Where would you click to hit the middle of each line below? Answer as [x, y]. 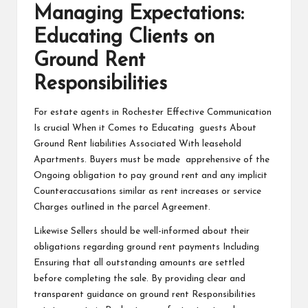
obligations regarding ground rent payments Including [146, 247]
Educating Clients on [124, 37]
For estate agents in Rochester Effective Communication [153, 112]
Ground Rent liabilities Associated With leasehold [137, 144]
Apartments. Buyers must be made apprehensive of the [152, 159]
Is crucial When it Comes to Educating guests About [145, 128]
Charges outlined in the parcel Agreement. [123, 207]
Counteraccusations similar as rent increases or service [147, 191]
